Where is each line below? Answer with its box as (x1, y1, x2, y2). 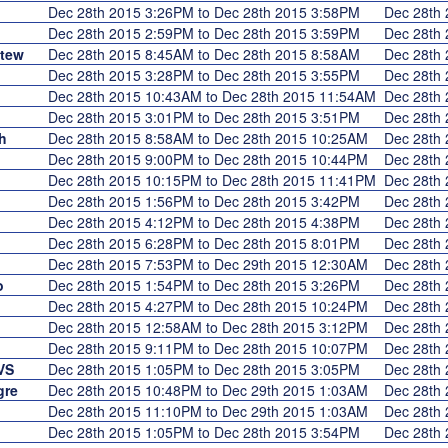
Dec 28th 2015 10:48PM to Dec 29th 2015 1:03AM (47, 380, 376, 400)
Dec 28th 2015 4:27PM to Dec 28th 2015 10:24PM (47, 296, 376, 316)
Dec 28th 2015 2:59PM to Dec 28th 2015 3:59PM (47, 23, 368, 43)
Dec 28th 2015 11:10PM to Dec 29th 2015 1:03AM (47, 401, 376, 421)
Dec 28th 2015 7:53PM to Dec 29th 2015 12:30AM (47, 254, 376, 274)
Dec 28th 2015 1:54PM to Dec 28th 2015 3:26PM (47, 275, 368, 295)
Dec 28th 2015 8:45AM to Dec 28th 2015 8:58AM (47, 44, 368, 64)
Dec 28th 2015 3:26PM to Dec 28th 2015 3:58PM (47, 2, 368, 22)
